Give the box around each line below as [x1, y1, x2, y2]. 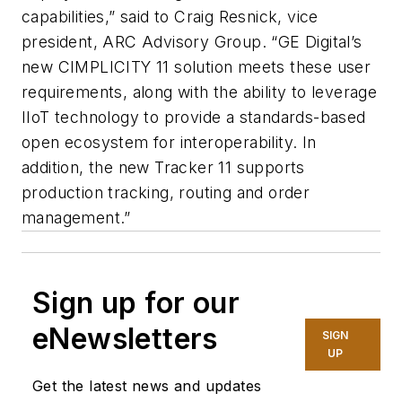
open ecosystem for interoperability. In [22, 132, 317, 152]
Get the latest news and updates [32, 376, 262, 395]
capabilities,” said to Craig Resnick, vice [22, 6, 319, 26]
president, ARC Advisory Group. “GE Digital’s [22, 31, 363, 51]
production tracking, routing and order [22, 182, 310, 202]
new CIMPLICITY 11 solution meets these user [22, 57, 371, 76]
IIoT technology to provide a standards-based [22, 107, 366, 127]
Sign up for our [32, 284, 240, 320]
